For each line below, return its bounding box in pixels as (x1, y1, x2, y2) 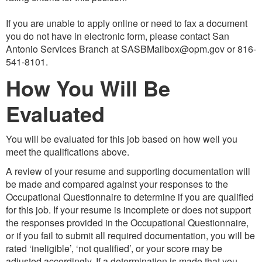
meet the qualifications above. (6, 144, 129, 158)
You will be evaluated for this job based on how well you (6, 132, 237, 146)
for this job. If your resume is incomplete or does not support (6, 202, 251, 216)
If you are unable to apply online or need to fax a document (6, 16, 247, 30)
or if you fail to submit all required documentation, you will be (6, 228, 255, 242)
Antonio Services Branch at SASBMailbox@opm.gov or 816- (6, 42, 256, 56)
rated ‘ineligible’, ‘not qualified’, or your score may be (6, 241, 222, 255)
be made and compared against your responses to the (6, 177, 228, 191)
